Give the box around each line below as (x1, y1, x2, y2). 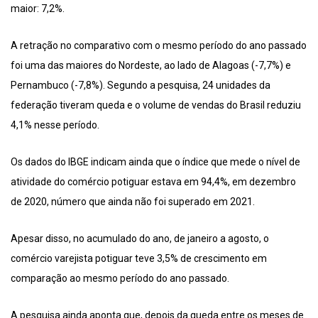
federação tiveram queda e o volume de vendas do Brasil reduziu (11, 99, 301, 111)
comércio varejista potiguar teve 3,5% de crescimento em (11, 252, 267, 264)
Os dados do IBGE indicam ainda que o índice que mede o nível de (11, 155, 300, 168)
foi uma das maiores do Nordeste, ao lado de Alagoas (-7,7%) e (11, 59, 291, 71)
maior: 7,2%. (11, 2, 65, 14)
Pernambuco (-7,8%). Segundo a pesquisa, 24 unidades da (11, 79, 270, 91)
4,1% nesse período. (11, 119, 99, 131)
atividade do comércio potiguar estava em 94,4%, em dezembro (11, 175, 296, 187)
